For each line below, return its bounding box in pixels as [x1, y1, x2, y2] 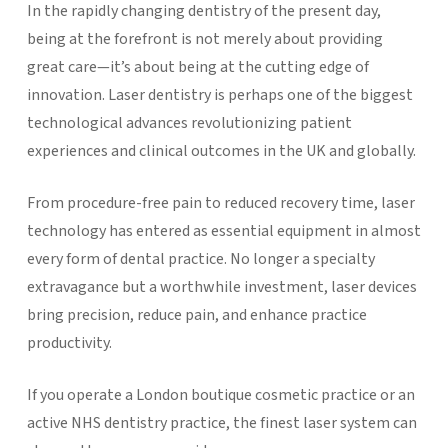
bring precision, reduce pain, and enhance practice [26, 303, 367, 326]
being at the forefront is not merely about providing [26, 27, 383, 50]
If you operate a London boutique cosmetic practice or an [26, 383, 415, 406]
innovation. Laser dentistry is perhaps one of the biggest [26, 83, 413, 106]
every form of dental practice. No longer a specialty [26, 247, 375, 270]
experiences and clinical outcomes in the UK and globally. [26, 139, 416, 162]
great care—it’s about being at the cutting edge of [26, 55, 369, 78]
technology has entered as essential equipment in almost [26, 219, 421, 242]
